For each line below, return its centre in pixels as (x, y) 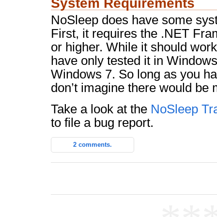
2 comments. (93, 144)
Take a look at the (101, 109)
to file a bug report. (102, 122)
